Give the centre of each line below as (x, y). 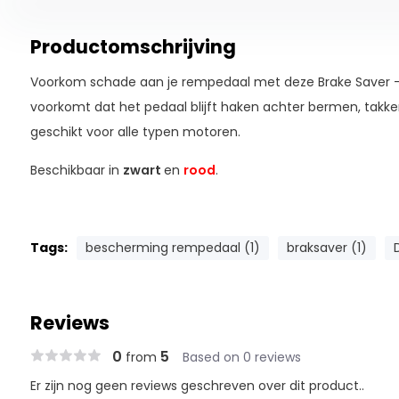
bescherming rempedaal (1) (172, 248)
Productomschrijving (133, 47)
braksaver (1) (326, 248)
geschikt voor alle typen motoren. (135, 132)
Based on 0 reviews (241, 357)
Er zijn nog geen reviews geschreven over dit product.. (197, 386)
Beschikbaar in (76, 170)
